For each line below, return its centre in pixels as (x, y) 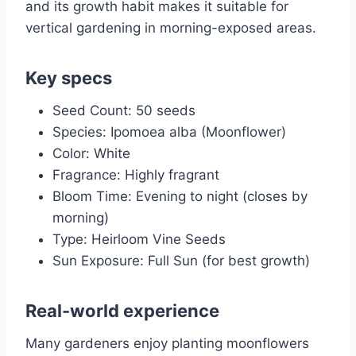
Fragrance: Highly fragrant (136, 175)
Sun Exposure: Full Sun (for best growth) (181, 261)
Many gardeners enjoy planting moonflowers (167, 344)
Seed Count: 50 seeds (124, 111)
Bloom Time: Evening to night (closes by (180, 197)
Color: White (91, 154)
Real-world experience (122, 311)
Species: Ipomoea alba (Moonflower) (169, 132)
